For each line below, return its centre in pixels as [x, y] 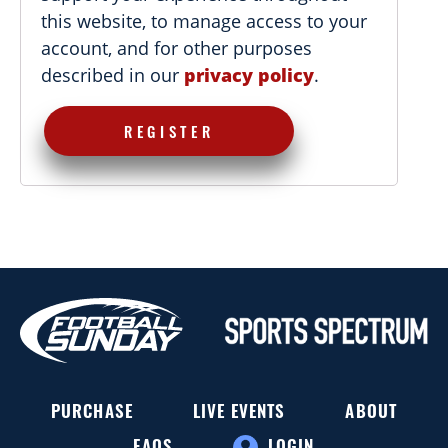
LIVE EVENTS [239, 411]
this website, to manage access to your [204, 20]
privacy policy [249, 74]
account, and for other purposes [176, 47]
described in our [112, 74]
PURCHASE [91, 411]
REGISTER [169, 131]
